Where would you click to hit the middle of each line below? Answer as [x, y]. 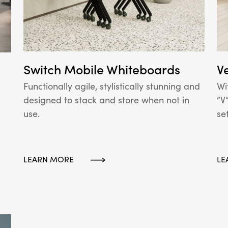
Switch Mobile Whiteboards [102, 70]
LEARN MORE [49, 159]
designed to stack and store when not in [106, 100]
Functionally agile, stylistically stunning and [112, 87]
